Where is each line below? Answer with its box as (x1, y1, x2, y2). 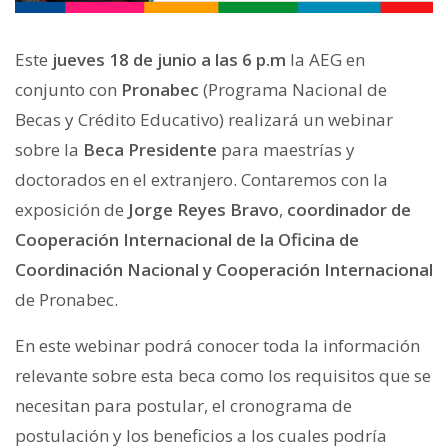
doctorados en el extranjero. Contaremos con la (15, 167, 388, 191)
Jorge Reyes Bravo (128, 197, 279, 221)
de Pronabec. (15, 287, 118, 311)
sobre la (15, 137, 83, 161)
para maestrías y (217, 137, 355, 161)
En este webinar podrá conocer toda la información (15, 333, 420, 357)
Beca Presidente (83, 137, 217, 161)
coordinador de (287, 197, 411, 221)
